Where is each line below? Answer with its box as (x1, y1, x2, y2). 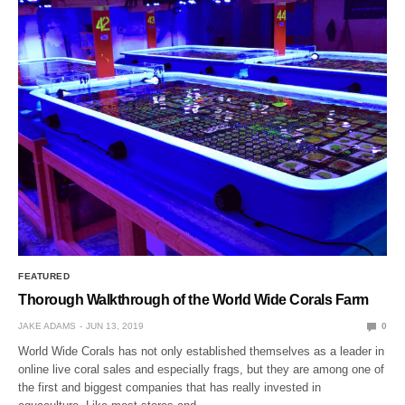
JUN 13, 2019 (86, 321, 144, 332)
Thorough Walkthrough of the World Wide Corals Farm (18, 292, 369, 308)
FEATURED (18, 271, 70, 282)
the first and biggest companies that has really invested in (18, 381, 322, 395)
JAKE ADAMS (18, 321, 76, 332)
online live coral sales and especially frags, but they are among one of (18, 363, 385, 377)
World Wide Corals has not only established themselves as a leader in (18, 344, 385, 359)
